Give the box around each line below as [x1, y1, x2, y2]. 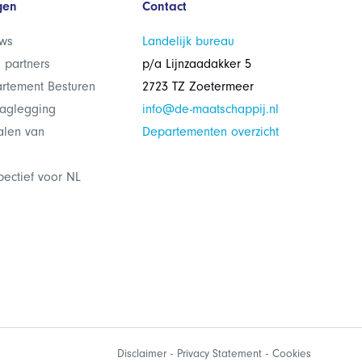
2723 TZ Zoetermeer [141, 79, 254, 95]
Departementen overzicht [141, 124, 279, 140]
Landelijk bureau [141, 34, 234, 49]
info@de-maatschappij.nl [141, 102, 279, 117]
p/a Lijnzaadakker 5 [141, 57, 251, 72]
